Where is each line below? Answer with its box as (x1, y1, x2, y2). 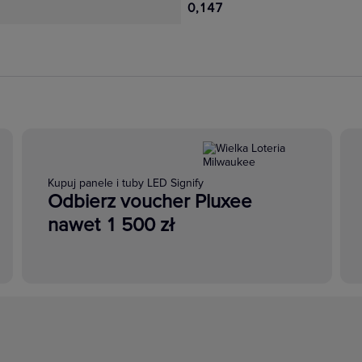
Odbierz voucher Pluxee (47, 189, 252, 213)
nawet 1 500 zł (47, 213, 175, 237)
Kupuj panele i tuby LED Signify (47, 175, 204, 190)
